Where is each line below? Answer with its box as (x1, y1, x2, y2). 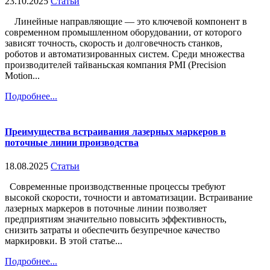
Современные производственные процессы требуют (5, 181, 225, 192)
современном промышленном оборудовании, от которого (5, 27, 242, 37)
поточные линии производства (5, 137, 139, 148)
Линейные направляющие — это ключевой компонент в (5, 16, 247, 27)
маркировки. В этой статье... (5, 236, 122, 246)
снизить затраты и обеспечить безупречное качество (5, 225, 220, 236)
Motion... (5, 70, 40, 81)
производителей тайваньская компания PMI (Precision (5, 59, 226, 70)
